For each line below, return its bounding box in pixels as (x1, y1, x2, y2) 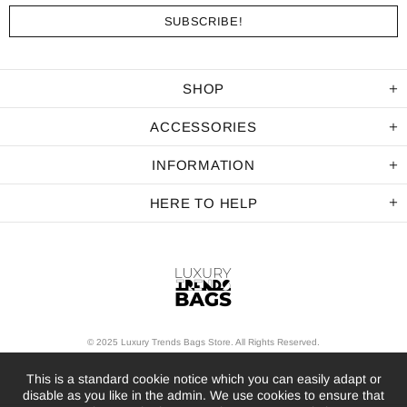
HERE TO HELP (149, 195, 258, 212)
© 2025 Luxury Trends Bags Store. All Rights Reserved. (87, 337, 320, 348)
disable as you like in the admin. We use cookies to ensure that (23, 388, 384, 402)
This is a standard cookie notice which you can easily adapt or (25, 372, 382, 386)
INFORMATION (152, 157, 255, 174)
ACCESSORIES (150, 119, 257, 135)
